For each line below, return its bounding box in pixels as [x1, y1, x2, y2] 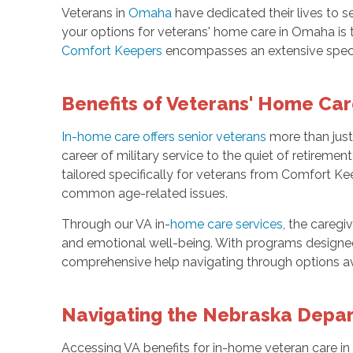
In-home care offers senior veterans [61, 129, 266, 145]
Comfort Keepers [61, 43, 162, 59]
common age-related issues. [61, 186, 228, 202]
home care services [169, 217, 283, 232]
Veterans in [61, 6, 128, 21]
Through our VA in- [61, 217, 170, 232]
